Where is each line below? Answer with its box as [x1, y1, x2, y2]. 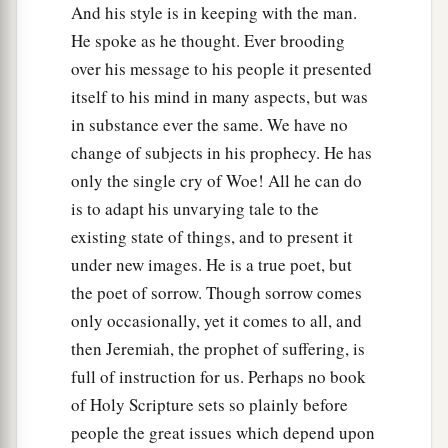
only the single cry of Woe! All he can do [71, 169, 362, 193]
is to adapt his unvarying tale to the [71, 197, 319, 221]
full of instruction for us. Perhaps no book [71, 365, 366, 389]
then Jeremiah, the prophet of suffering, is [71, 337, 365, 361]
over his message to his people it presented [71, 57, 372, 81]
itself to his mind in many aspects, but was [71, 85, 368, 109]
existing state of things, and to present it [71, 225, 353, 249]
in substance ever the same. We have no [71, 113, 348, 137]
